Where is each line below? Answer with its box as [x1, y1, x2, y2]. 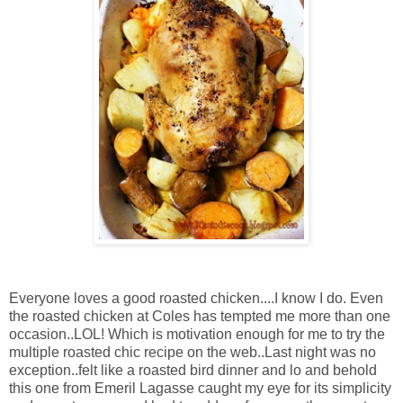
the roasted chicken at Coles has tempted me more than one [9, 309, 390, 325]
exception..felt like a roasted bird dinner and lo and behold [9, 363, 377, 379]
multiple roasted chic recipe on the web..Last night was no [9, 345, 376, 361]
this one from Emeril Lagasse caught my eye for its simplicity [9, 381, 391, 397]
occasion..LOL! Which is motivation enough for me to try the [9, 327, 385, 343]
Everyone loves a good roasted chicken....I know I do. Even [9, 291, 383, 307]
